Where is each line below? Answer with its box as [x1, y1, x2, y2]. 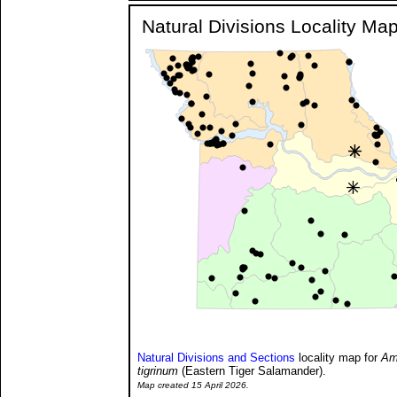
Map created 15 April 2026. [137, 379, 249, 390]
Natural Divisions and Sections [137, 350, 295, 364]
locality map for [295, 350, 381, 364]
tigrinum [137, 363, 178, 378]
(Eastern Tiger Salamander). [178, 363, 326, 378]
